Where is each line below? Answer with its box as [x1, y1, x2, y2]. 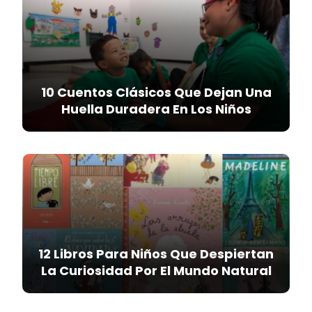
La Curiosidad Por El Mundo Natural [40, 262, 272, 279]
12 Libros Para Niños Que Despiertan [38, 245, 274, 263]
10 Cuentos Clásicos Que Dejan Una [40, 84, 272, 101]
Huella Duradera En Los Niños [61, 100, 251, 118]
